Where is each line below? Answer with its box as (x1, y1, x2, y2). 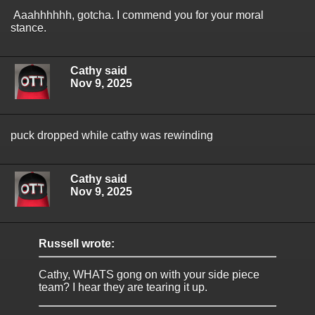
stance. (11, 22, 49, 34)
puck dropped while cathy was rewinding (11, 129, 213, 142)
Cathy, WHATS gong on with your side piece (39, 268, 259, 281)
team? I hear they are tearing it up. (39, 281, 210, 293)
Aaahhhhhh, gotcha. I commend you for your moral (11, 9, 264, 22)
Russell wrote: (39, 237, 115, 250)
